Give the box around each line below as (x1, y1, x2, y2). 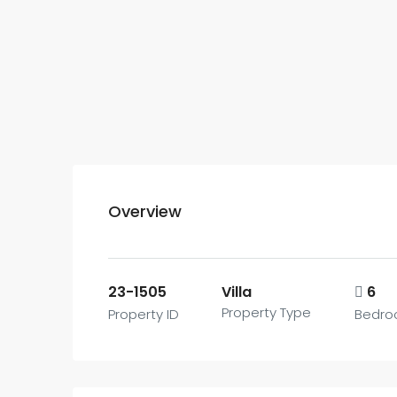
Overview (108, 200, 182, 222)
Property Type (222, 303, 312, 322)
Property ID (108, 305, 179, 323)
